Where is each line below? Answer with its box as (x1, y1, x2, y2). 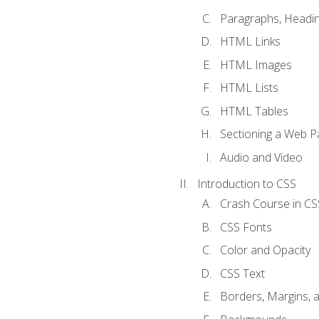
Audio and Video (219, 150, 303, 165)
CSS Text (219, 265, 265, 281)
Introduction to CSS (197, 175, 296, 192)
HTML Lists (219, 80, 278, 96)
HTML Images (219, 56, 292, 73)
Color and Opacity (219, 242, 310, 258)
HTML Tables (219, 103, 288, 119)
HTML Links (219, 33, 281, 50)
